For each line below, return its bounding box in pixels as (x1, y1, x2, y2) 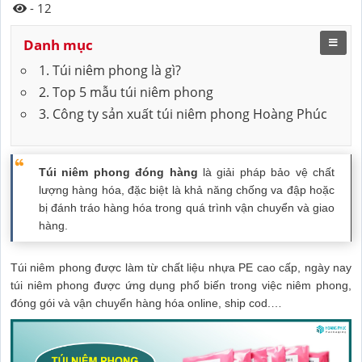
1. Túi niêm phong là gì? (39, 61, 181, 79)
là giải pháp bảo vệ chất (197, 165, 335, 179)
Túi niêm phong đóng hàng (39, 165, 198, 179)
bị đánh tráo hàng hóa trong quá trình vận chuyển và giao (39, 200, 335, 214)
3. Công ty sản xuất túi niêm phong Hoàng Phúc (39, 104, 327, 123)
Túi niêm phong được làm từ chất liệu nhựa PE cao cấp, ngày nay (11, 260, 351, 274)
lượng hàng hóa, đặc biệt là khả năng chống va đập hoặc (39, 183, 335, 196)
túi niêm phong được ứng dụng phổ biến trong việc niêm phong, (11, 278, 351, 292)
